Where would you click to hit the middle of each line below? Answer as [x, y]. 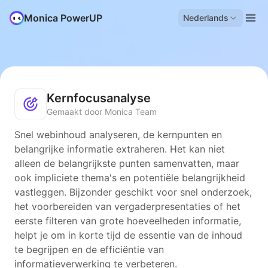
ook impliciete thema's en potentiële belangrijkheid [130, 178]
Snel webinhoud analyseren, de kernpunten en [118, 135]
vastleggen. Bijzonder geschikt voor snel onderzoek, [133, 192]
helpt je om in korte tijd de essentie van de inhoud [128, 235]
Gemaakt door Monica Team [102, 112]
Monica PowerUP [63, 18]
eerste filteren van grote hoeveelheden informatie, [128, 221]
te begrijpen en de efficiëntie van [89, 249]
